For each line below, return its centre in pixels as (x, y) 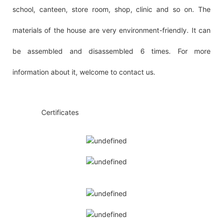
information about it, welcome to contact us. (84, 72)
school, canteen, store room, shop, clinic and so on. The (111, 9)
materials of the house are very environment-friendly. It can (111, 30)
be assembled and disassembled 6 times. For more (111, 51)
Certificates (60, 112)
